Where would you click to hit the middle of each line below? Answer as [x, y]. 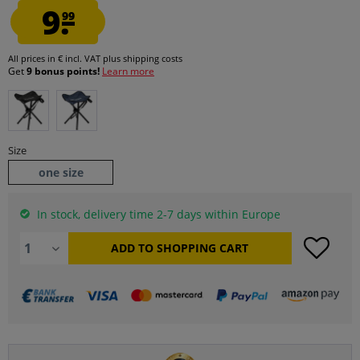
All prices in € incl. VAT [55, 58]
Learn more [128, 71]
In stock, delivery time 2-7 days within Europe [157, 214]
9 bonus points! [64, 71]
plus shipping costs [143, 58]
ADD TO [133, 248]
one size [61, 172]
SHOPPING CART [203, 248]
